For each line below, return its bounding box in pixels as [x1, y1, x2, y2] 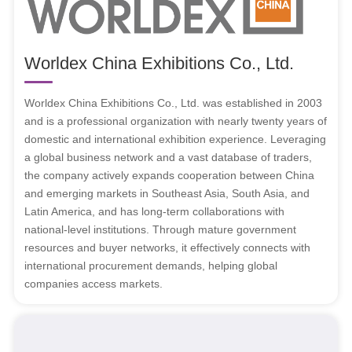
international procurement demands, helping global [24, 259, 278, 273]
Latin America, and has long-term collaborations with [24, 205, 285, 218]
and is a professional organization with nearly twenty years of [24, 115, 328, 128]
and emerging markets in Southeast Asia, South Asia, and [24, 187, 310, 200]
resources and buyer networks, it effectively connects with [24, 241, 311, 255]
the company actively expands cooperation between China [24, 169, 315, 182]
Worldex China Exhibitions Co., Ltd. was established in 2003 [24, 97, 323, 110]
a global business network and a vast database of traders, [24, 151, 313, 164]
